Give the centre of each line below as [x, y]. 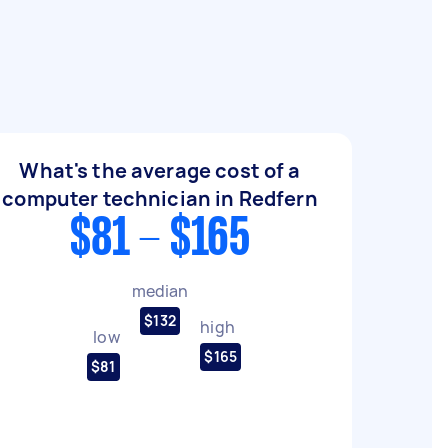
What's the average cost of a [160, 170]
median [160, 290]
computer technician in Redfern [160, 198]
